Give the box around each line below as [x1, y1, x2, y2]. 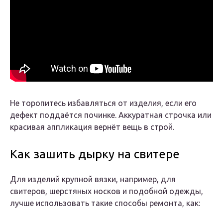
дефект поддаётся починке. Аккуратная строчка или [10, 111, 212, 120]
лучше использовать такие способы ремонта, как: [10, 199, 200, 208]
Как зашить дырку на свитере [10, 147, 180, 161]
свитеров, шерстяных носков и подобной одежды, [10, 187, 203, 196]
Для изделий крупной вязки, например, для [10, 175, 176, 184]
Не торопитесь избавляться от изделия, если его [10, 99, 197, 108]
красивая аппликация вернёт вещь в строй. [10, 122, 174, 132]
